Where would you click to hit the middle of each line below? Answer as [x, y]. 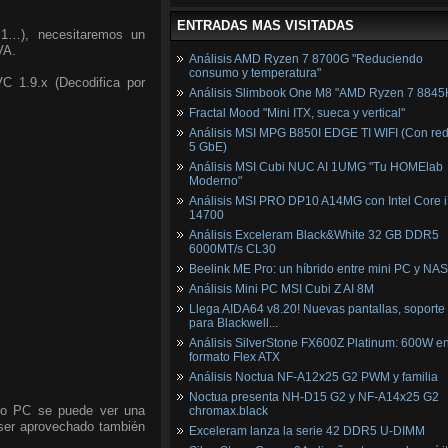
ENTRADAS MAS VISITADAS [265, 25]
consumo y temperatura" [255, 73]
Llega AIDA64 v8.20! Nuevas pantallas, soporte [317, 309]
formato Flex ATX [234, 357]
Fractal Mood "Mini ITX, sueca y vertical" [297, 113]
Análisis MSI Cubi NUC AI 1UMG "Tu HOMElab [316, 167]
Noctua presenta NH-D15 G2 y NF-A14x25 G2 [314, 397]
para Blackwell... [233, 323]
